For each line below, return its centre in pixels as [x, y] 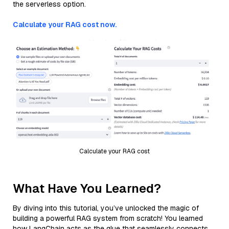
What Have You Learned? [87, 188]
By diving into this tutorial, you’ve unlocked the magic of [106, 208]
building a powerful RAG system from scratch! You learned [108, 218]
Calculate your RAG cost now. [65, 25]
